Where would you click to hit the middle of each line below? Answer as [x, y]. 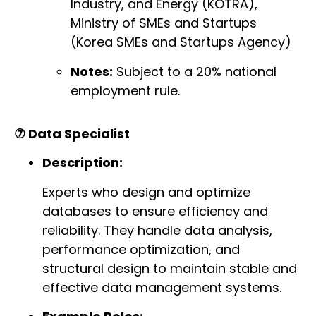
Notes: [92, 71]
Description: [83, 163]
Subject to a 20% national [195, 71]
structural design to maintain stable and [170, 268]
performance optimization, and [141, 249]
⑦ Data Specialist [72, 134]
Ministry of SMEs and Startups [164, 23]
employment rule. [125, 90]
